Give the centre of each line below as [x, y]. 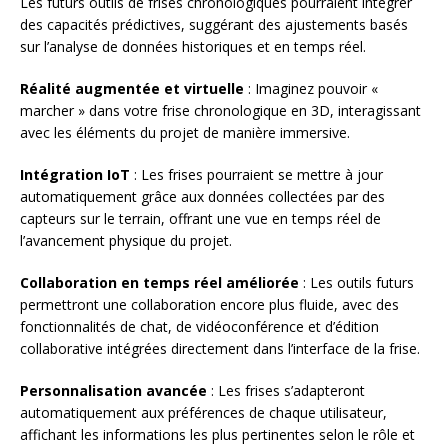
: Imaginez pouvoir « [311, 88]
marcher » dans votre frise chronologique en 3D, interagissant [220, 110]
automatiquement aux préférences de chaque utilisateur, [203, 412]
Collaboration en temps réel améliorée [159, 282]
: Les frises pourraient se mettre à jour [256, 174]
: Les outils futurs [356, 282]
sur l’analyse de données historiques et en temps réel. [193, 46]
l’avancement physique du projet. [126, 240]
